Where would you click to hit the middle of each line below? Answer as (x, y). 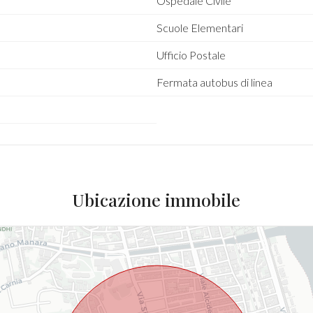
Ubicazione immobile (156, 199)
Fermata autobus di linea (214, 82)
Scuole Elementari (199, 28)
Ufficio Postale (191, 55)
